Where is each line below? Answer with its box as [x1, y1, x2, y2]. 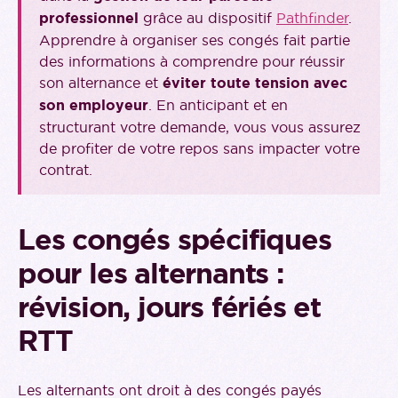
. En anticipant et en [148, 96, 288, 115]
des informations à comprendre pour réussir [39, 52, 345, 71]
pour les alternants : [18, 254, 283, 293]
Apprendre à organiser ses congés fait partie [39, 31, 350, 50]
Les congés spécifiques [18, 220, 331, 259]
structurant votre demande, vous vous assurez [39, 118, 361, 137]
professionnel [39, 9, 143, 28]
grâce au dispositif [143, 9, 276, 28]
